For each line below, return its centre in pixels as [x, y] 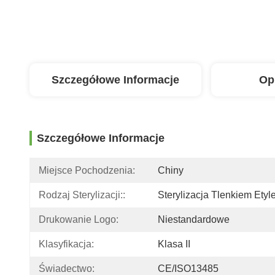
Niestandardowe [194, 219]
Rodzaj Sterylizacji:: [82, 195]
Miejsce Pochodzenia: [87, 170]
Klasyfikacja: [66, 244]
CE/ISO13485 [188, 269]
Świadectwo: [67, 269]
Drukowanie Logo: [79, 219]
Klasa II [174, 244]
